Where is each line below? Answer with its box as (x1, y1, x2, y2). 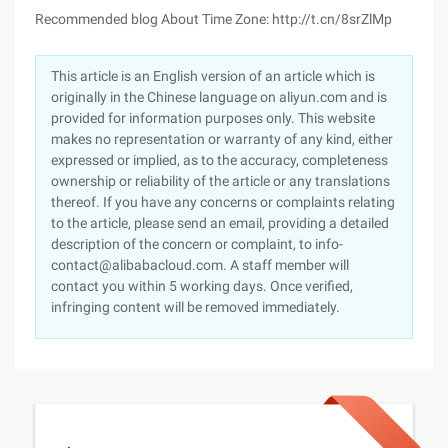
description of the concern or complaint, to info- (51, 236, 343, 252)
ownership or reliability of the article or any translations (51, 173, 390, 189)
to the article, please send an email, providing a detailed (51, 215, 389, 231)
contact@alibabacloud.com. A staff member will (51, 257, 349, 273)
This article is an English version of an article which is (51, 68, 375, 84)
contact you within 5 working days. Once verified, (51, 278, 353, 294)
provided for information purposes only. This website (51, 110, 375, 126)
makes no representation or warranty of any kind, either (51, 131, 393, 147)
